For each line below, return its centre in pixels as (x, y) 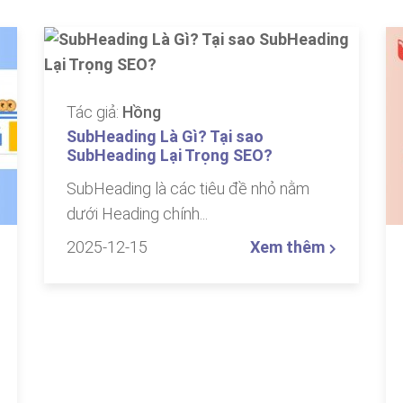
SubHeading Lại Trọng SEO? (170, 155)
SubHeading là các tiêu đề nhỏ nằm (188, 188)
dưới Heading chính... (137, 214)
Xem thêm (289, 247)
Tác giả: (94, 112)
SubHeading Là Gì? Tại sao (165, 136)
